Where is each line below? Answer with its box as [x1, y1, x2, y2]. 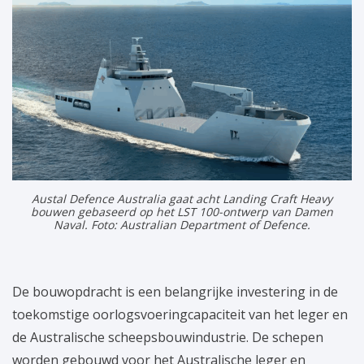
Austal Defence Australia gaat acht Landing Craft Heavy [32, 190, 332, 206]
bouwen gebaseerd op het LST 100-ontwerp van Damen [31, 203, 333, 219]
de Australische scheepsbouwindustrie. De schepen [12, 327, 323, 346]
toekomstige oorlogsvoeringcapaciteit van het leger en [12, 305, 348, 323]
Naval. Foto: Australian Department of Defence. [54, 216, 310, 232]
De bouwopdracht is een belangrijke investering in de [12, 282, 338, 301]
